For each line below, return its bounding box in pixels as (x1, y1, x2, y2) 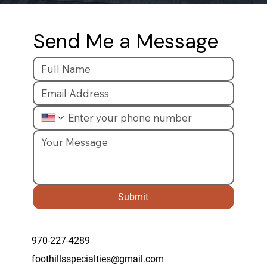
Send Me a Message (32, 27, 218, 55)
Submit (118, 191, 149, 203)
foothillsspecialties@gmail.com (31, 253, 164, 265)
